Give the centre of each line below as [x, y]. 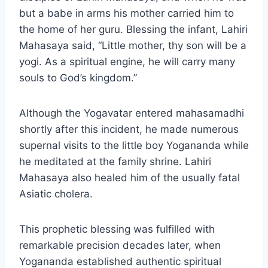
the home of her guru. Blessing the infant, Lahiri [133, 30]
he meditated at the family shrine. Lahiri [115, 162]
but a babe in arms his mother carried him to [127, 13]
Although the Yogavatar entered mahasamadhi [132, 113]
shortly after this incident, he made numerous [129, 130]
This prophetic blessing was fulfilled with [117, 229]
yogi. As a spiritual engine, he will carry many [127, 62]
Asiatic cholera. [56, 194]
